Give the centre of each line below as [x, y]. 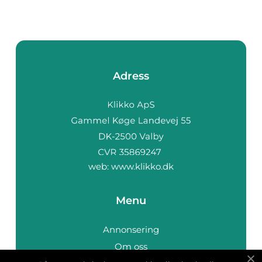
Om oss [131, 246]
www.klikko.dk [142, 166]
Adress [131, 76]
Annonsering [131, 229]
